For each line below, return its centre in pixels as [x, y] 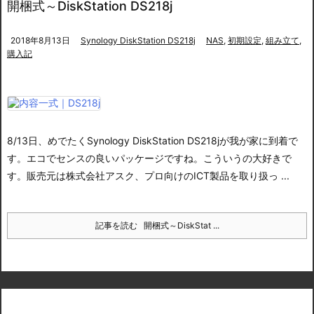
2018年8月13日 [40, 40]
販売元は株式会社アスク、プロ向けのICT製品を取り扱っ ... [158, 176]
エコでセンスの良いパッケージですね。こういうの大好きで [159, 158]
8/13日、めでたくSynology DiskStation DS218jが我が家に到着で [152, 141]
